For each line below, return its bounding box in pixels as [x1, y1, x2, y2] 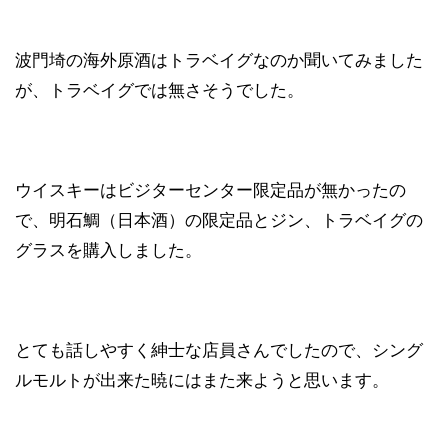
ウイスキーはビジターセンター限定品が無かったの [15, 179, 406, 200]
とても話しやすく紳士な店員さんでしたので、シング [15, 339, 423, 360]
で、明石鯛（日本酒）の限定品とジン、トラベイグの [15, 209, 423, 230]
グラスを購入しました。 [15, 239, 202, 260]
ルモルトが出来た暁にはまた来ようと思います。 [15, 369, 389, 390]
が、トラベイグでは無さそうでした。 [15, 79, 304, 100]
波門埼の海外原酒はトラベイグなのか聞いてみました [15, 49, 423, 70]
